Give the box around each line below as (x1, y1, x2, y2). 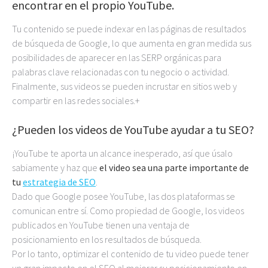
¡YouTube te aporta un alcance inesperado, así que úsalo (12, 147, 233, 159)
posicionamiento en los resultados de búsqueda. (12, 233, 202, 245)
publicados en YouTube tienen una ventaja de (12, 219, 190, 231)
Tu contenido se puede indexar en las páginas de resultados (12, 23, 246, 35)
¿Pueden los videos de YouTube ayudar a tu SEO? (12, 122, 254, 137)
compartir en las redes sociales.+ (12, 95, 139, 106)
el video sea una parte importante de (99, 162, 249, 173)
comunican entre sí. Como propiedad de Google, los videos (12, 205, 244, 217)
